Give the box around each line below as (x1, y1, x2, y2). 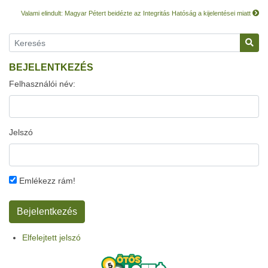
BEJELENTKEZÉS (9, 62, 93, 72)
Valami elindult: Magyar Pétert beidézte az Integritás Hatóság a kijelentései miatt (21, 10, 252, 17)
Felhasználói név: (9, 79, 75, 89)
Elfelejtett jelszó (22, 233, 81, 242)
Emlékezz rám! (17, 176, 75, 185)
